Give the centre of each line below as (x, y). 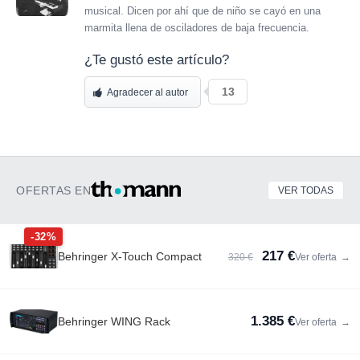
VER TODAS (306, 190)
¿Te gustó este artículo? (157, 59)
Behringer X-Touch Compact (130, 256)
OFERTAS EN (53, 190)
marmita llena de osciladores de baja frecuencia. (197, 27)
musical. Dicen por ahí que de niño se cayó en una (202, 10)
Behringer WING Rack (114, 321)
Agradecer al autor (147, 92)
